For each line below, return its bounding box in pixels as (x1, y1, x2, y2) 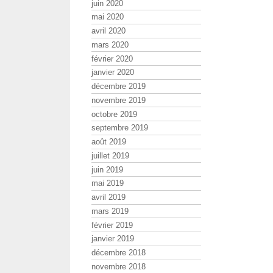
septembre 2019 (91, 123, 148, 133)
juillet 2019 (91, 151, 129, 160)
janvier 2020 (91, 68, 134, 77)
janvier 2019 (91, 234, 134, 244)
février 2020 (91, 54, 133, 63)
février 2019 (91, 220, 133, 230)
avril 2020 (91, 26, 126, 36)
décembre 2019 (91, 82, 146, 91)
